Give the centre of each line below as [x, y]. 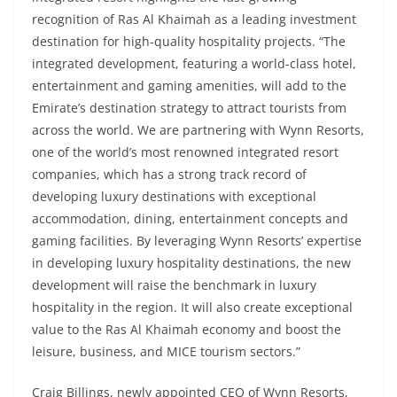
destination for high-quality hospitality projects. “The [189, 42]
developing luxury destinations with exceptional [174, 197]
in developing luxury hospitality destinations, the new [191, 263]
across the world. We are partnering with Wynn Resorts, [198, 130]
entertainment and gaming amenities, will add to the [189, 86]
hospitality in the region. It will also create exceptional [192, 307]
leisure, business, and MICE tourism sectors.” [166, 352]
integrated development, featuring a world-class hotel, [194, 64]
